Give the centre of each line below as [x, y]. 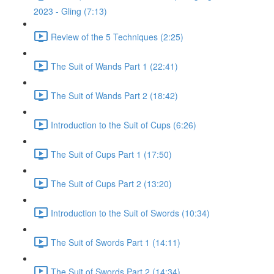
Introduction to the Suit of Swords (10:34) [130, 213]
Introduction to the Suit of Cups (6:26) [124, 124]
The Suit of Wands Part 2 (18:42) [114, 95]
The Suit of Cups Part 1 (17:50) [111, 154]
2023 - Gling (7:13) [70, 11]
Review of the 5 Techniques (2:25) [117, 36]
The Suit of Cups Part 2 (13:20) [111, 183]
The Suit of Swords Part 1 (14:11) [116, 242]
